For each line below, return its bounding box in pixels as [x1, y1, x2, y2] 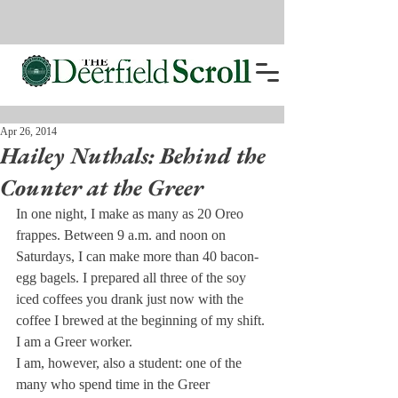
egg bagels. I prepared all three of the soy [16, 270, 250, 285]
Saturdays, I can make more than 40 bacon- [16, 249, 262, 264]
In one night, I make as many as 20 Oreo [16, 206, 247, 221]
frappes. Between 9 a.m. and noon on [16, 227, 229, 243]
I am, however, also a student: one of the [16, 355, 245, 370]
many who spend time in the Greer [16, 377, 213, 392]
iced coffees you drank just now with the [16, 291, 247, 306]
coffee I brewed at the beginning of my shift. [16, 313, 268, 328]
